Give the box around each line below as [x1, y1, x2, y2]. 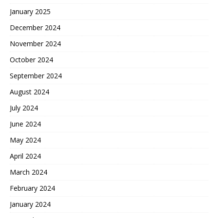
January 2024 [10, 200, 51, 209]
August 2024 [10, 87, 49, 97]
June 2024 [10, 119, 41, 129]
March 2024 [10, 167, 47, 177]
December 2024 [10, 23, 60, 33]
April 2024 [10, 151, 41, 161]
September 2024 [10, 71, 62, 81]
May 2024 [10, 135, 41, 145]
